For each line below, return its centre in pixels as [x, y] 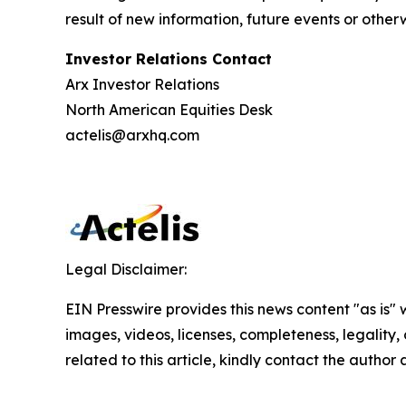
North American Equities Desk [169, 110]
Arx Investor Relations [142, 85]
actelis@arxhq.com [132, 135]
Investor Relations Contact [169, 59]
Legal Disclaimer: [126, 270]
